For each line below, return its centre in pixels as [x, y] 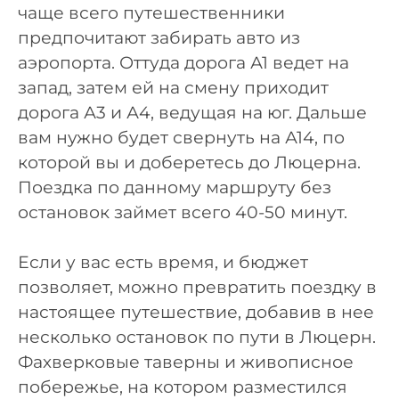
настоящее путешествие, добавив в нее [196, 313]
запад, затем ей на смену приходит [173, 87]
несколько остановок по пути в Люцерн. [197, 338]
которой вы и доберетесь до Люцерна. [189, 162]
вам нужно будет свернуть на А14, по [181, 137]
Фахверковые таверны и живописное [186, 362]
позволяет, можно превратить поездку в [197, 288]
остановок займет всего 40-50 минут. [183, 212]
